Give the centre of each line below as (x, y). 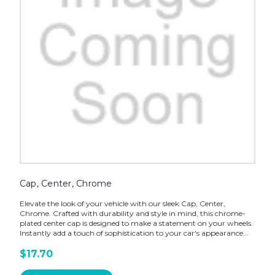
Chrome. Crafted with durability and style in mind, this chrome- (132, 214)
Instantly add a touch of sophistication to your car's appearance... (134, 233)
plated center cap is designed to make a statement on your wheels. (136, 223)
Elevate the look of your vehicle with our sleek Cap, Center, (122, 204)
